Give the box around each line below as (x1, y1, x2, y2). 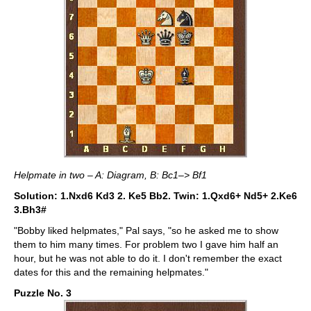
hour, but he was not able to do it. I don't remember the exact (14, 253, 282, 264)
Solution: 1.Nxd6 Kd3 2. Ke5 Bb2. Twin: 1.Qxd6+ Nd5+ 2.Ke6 (14, 190, 297, 201)
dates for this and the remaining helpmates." (14, 267, 208, 278)
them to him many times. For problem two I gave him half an (14, 239, 278, 250)
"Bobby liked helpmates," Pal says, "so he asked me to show (14, 225, 278, 236)
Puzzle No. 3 (14, 287, 72, 299)
